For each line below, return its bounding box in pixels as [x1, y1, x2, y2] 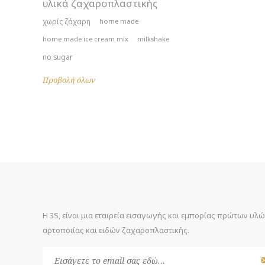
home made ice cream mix [43, 34, 128, 43]
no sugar [43, 52, 73, 62]
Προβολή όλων [43, 76, 95, 85]
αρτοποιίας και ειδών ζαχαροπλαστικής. [43, 225, 189, 235]
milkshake [137, 34, 169, 43]
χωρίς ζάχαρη [43, 17, 91, 26]
